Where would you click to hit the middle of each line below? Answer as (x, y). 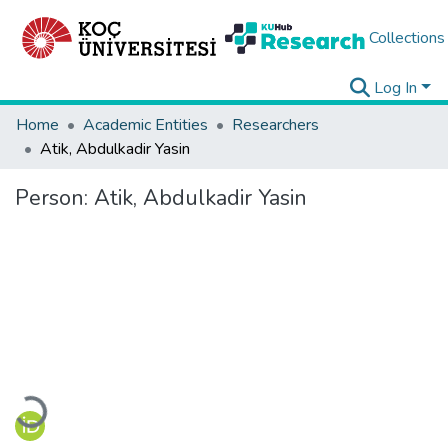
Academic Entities (145, 125)
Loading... (47, 401)
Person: (54, 198)
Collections (406, 38)
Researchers (275, 125)
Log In (396, 88)
